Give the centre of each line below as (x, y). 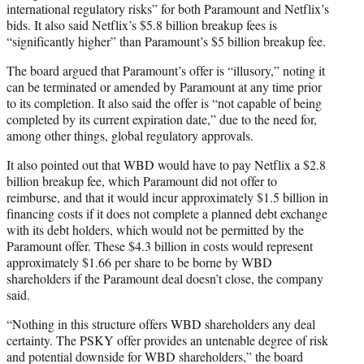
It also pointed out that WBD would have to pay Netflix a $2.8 (166, 164)
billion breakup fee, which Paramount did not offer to (142, 180)
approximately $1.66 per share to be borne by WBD (139, 262)
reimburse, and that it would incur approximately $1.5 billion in (167, 197)
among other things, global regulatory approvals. (130, 135)
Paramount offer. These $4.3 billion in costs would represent (160, 245)
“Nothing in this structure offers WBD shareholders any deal (161, 323)
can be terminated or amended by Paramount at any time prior (164, 86)
